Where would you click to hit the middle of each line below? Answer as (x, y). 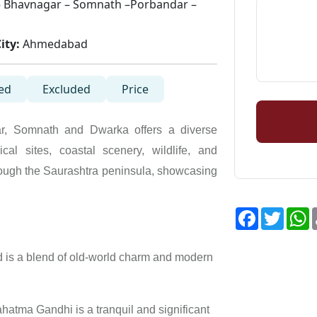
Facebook (284, 213)
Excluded (67, 89)
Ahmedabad (54, 44)
